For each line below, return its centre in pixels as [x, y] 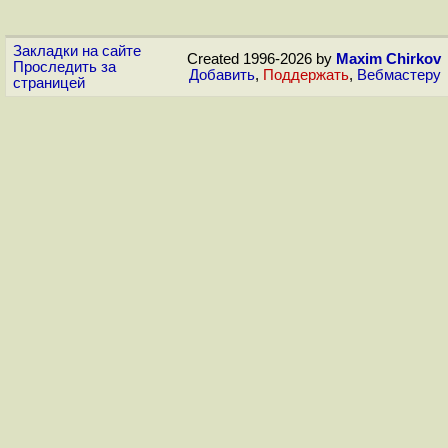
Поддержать [306, 75]
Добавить [222, 75]
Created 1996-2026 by [261, 59]
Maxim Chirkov [388, 59]
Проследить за [64, 67]
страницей [49, 83]
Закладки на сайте [77, 51]
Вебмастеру [399, 75]
